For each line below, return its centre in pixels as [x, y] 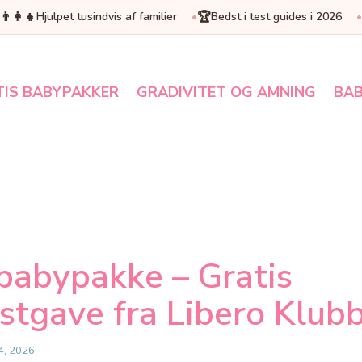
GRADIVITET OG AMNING [227, 92]
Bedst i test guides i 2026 [276, 17]
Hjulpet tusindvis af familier [107, 17]
